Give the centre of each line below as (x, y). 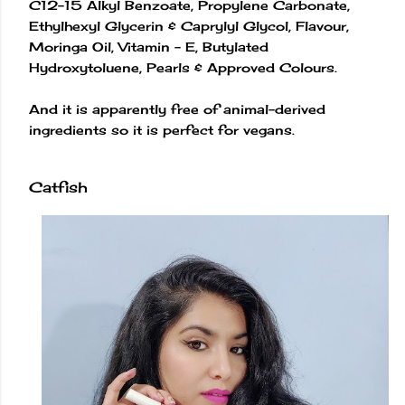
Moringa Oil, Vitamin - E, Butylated (149, 46)
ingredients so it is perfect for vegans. (164, 129)
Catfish (58, 188)
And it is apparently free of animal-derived (177, 108)
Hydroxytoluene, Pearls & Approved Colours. (185, 67)
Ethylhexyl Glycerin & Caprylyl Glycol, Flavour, (189, 25)
